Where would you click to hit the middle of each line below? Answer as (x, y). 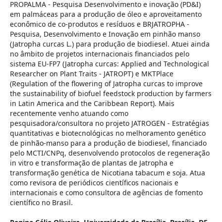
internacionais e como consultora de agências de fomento (106, 193)
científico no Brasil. (41, 203)
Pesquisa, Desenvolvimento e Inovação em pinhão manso (105, 34)
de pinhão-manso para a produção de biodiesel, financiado (108, 143)
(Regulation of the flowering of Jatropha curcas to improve (106, 84)
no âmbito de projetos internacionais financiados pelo (99, 54)
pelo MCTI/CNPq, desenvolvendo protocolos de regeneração (110, 153)
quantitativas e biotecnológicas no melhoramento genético (108, 133)
